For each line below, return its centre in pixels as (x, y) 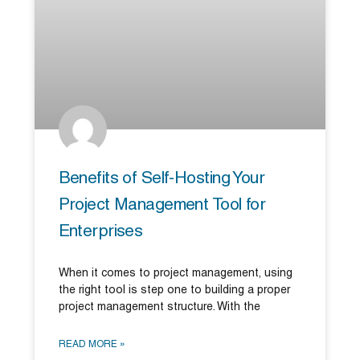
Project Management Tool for (162, 205)
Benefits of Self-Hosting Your (162, 178)
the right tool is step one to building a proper (174, 290)
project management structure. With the (159, 307)
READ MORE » (92, 344)
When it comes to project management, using (175, 273)
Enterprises (100, 231)
